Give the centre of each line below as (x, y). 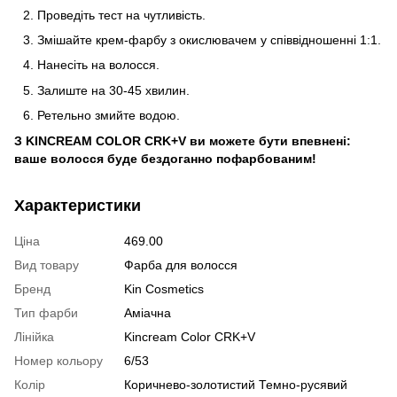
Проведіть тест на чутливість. (121, 15)
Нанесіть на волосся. (98, 65)
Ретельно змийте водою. (109, 116)
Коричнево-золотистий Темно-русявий (236, 384)
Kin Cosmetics (164, 288)
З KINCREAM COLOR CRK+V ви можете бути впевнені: (183, 140)
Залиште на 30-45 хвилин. (113, 90)
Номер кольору (58, 360)
